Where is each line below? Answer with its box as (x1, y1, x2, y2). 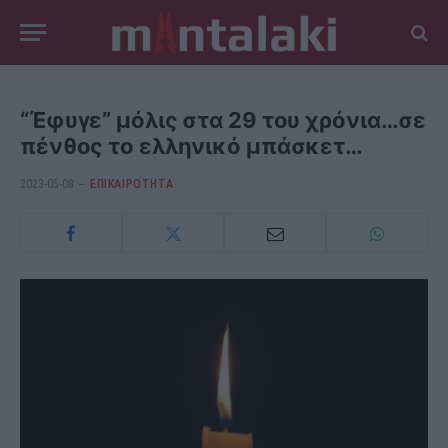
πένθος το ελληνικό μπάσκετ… (20, 133, 364, 159)
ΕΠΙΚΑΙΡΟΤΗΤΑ (90, 177, 174, 191)
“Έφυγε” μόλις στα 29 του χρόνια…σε (20, 107, 427, 133)
